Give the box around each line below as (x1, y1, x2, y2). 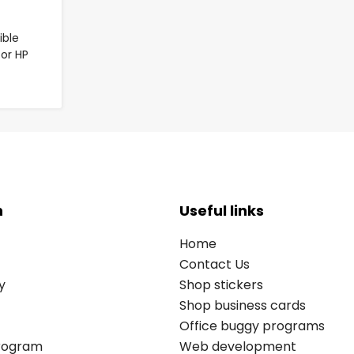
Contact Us (179, 254, 250, 273)
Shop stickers (179, 275, 263, 294)
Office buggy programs (179, 316, 325, 335)
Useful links (179, 200, 264, 220)
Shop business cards (179, 296, 306, 314)
